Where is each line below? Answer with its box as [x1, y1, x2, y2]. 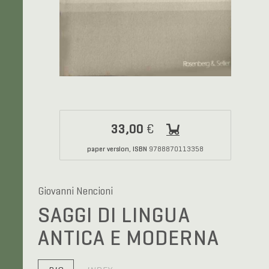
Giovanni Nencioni [37, 187, 113, 198]
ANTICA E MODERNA [37, 226, 219, 250]
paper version [86, 145, 129, 154]
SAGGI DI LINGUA [37, 204, 190, 228]
